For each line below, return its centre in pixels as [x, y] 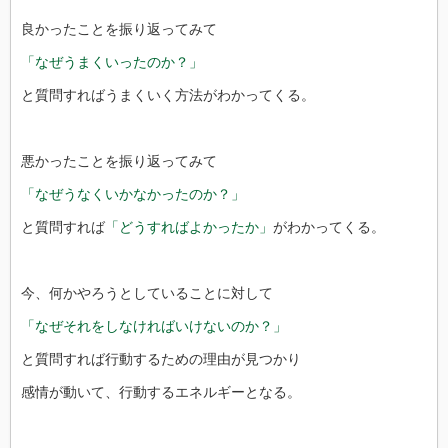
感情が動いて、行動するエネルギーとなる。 [161, 391]
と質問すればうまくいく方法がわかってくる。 [168, 94]
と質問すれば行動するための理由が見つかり [161, 358]
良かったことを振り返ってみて [119, 28]
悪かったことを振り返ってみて [119, 160]
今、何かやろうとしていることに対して [147, 292]
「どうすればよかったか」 [189, 226]
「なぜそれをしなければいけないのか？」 [154, 325]
